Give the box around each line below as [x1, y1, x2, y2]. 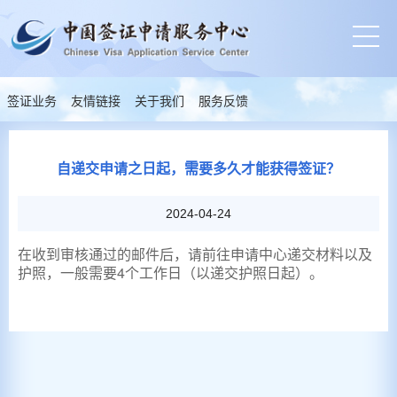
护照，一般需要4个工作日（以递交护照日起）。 [18, 262, 323, 283]
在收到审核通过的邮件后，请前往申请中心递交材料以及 [18, 244, 372, 264]
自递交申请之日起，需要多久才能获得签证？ [57, 161, 340, 176]
